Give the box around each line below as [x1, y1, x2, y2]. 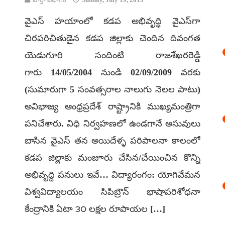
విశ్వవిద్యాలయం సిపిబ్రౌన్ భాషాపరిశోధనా [25, 187, 200, 197]
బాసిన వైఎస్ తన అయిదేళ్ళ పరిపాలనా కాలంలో [25, 136, 200, 146]
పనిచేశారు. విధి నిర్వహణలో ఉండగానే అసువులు [25, 119, 200, 129]
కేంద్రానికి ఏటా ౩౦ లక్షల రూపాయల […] [25, 204, 165, 214]
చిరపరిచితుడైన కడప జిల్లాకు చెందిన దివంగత [25, 33, 200, 43]
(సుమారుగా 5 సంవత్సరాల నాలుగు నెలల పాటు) [25, 84, 200, 94]
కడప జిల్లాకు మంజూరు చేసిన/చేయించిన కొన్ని [25, 153, 200, 163]
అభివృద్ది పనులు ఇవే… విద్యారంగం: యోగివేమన [25, 170, 200, 180]
